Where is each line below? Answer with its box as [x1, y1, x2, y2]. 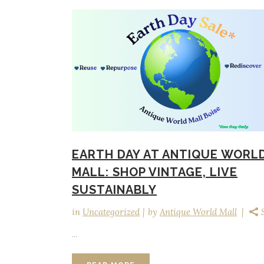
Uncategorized [82, 206, 140, 218]
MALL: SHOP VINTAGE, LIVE [72, 165, 237, 180]
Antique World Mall [160, 206, 237, 218]
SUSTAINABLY [72, 183, 157, 197]
